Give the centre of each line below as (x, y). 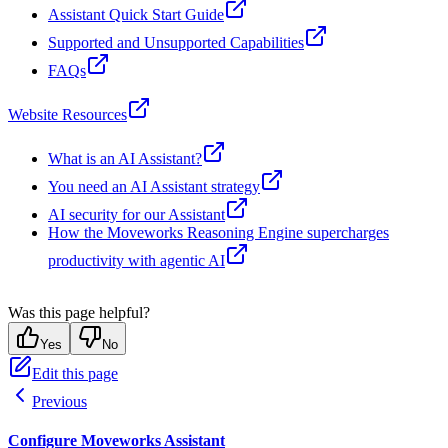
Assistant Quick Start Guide (136, 15)
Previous (59, 402)
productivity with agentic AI (136, 261)
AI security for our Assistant (136, 215)
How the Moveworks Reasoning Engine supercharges (218, 233)
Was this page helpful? (79, 313)
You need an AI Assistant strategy (154, 187)
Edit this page (75, 374)
